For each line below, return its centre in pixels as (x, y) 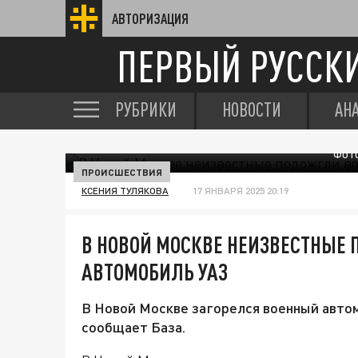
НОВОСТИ (252, 109)
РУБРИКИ (146, 109)
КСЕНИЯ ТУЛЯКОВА (125, 191)
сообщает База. (133, 327)
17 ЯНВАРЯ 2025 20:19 (241, 191)
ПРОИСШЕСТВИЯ (122, 172)
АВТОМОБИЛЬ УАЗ (155, 272)
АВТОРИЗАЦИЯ (150, 18)
